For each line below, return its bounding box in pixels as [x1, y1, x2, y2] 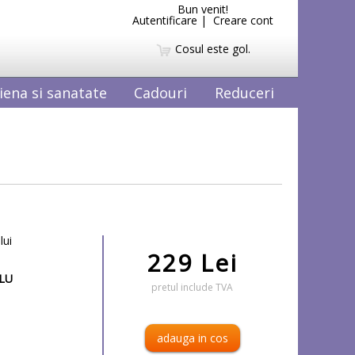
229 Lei [147, 246, 238, 279]
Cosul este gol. [171, 40, 250, 56]
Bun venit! [177, 2, 228, 17]
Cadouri [134, 82, 188, 102]
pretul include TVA [151, 280, 234, 294]
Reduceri [215, 82, 274, 102]
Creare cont [213, 13, 273, 28]
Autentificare [132, 13, 197, 28]
